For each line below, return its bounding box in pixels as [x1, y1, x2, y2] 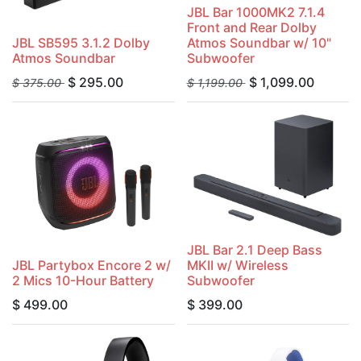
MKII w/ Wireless [186, 257, 288, 274]
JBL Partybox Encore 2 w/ [12, 257, 171, 274]
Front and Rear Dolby [186, 19, 317, 36]
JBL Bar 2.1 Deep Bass [186, 242, 322, 259]
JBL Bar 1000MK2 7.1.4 [186, 4, 325, 21]
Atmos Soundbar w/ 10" [186, 35, 331, 52]
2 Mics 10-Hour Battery [12, 272, 154, 289]
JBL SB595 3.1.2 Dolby [12, 35, 150, 52]
